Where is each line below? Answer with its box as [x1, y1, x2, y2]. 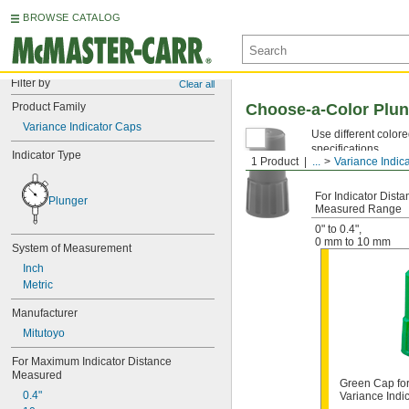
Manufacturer [12, 307, 78, 320]
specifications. [311, 142, 382, 155]
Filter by [11, 77, 50, 89]
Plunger [48, 194, 88, 207]
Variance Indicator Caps [23, 121, 142, 133]
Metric [23, 278, 53, 291]
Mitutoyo [23, 327, 65, 340]
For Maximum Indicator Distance [12, 355, 172, 368]
